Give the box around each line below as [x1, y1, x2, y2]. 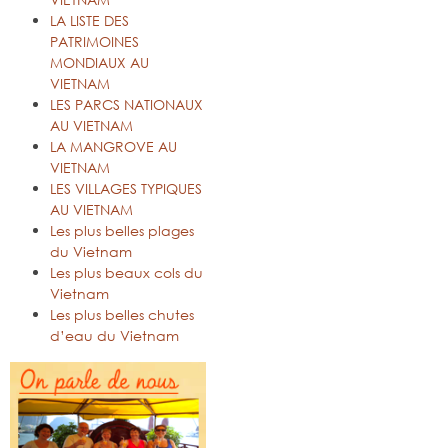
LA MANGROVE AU [50, 137, 177, 157]
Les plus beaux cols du [50, 263, 203, 283]
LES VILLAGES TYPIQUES [50, 179, 202, 199]
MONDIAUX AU [50, 53, 149, 73]
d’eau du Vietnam [50, 326, 179, 346]
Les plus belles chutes [50, 305, 194, 325]
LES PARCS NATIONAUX [50, 95, 203, 115]
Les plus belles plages [50, 221, 194, 241]
